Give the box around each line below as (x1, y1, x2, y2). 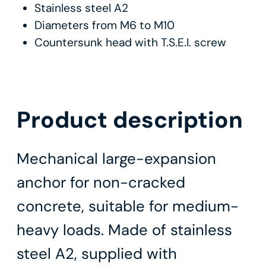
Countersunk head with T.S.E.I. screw (34, 34, 226, 50)
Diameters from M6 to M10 (34, 17, 175, 33)
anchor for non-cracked (17, 173, 185, 193)
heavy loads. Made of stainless (17, 220, 232, 240)
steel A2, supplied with (17, 244, 177, 264)
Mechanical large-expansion (17, 149, 216, 169)
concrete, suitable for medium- (17, 197, 239, 217)
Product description (17, 104, 243, 135)
